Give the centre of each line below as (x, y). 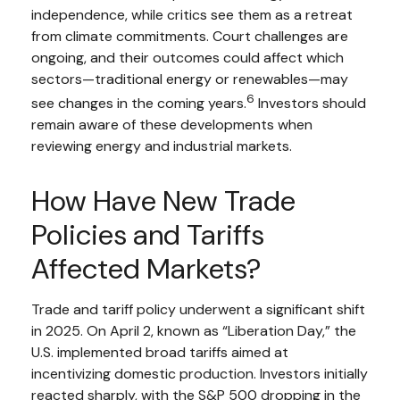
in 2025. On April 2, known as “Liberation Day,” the (194, 330)
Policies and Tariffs (148, 234)
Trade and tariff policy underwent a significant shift (198, 309)
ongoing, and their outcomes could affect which (187, 57)
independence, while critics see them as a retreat (192, 14)
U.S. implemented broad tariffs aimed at (160, 352)
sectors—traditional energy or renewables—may (190, 79)
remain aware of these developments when (172, 124)
